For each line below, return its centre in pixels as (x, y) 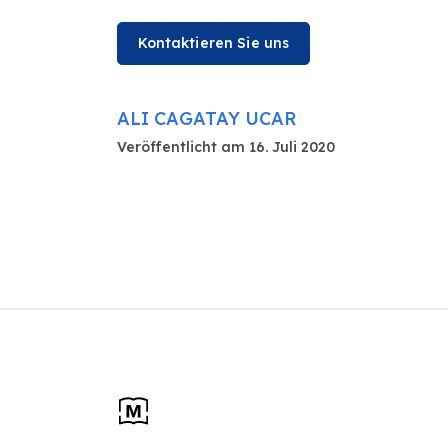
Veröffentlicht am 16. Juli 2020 (225, 146)
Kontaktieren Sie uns (213, 43)
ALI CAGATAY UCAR (206, 118)
